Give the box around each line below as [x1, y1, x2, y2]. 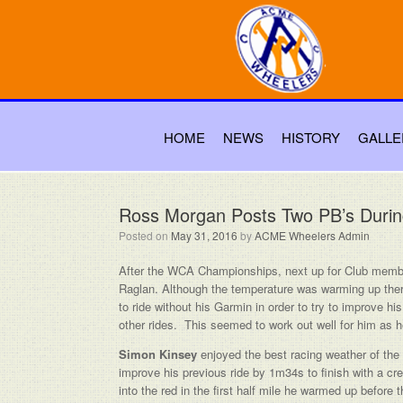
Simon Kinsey [119, 345, 197, 363]
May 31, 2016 [171, 228, 237, 243]
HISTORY [282, 127, 340, 147]
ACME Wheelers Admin [255, 228, 370, 243]
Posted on [119, 228, 171, 243]
